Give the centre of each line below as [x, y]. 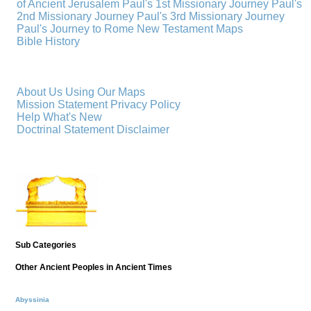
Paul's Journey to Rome [76, 28]
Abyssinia [32, 299]
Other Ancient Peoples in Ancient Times [94, 267]
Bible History [49, 41]
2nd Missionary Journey [76, 16]
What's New [73, 117]
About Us [40, 92]
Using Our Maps [106, 92]
